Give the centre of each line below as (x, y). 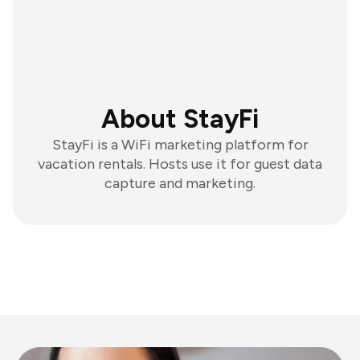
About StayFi (180, 119)
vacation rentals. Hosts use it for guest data (180, 164)
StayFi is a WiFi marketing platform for (180, 145)
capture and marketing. (180, 183)
